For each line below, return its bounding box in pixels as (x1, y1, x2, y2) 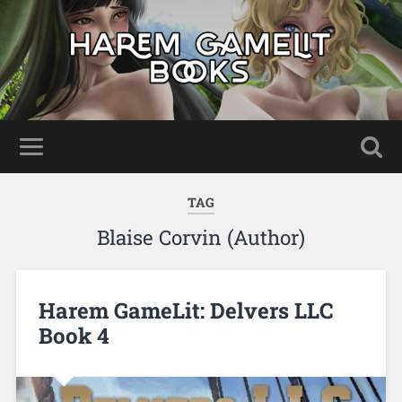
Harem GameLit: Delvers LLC (38, 295, 333, 325)
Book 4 (38, 320, 109, 350)
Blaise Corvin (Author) (97, 223, 305, 250)
